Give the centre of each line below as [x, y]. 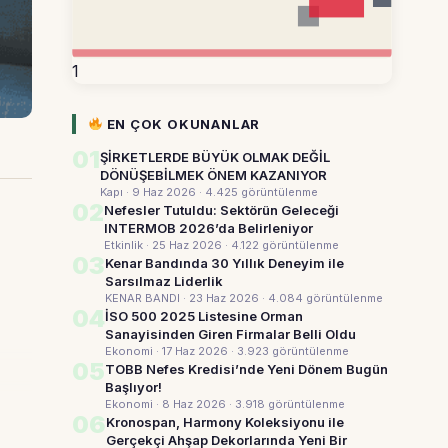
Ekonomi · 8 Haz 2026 [167, 404]
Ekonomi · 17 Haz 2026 [168, 351]
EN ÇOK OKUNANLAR [181, 124]
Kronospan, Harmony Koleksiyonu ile [225, 422]
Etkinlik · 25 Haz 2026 [164, 245]
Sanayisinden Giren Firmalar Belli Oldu [230, 334]
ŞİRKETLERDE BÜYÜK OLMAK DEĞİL [215, 157]
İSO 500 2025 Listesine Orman [204, 316]
